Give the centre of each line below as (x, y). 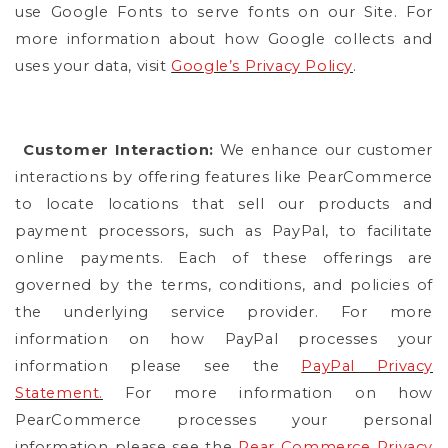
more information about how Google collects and (224, 38)
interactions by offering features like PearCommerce (224, 176)
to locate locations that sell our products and (224, 203)
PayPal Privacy (367, 365)
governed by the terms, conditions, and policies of (224, 284)
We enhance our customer (326, 149)
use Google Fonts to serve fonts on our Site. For (224, 11)
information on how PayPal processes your (224, 338)
